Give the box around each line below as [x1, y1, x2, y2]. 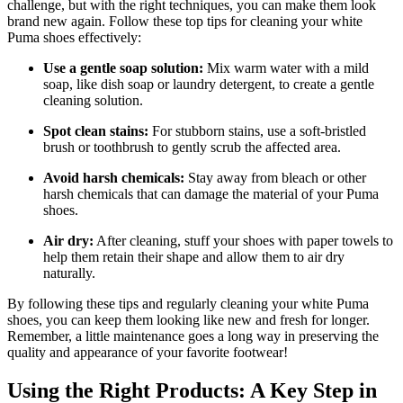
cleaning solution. [43, 93, 143, 109]
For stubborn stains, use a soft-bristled [148, 123, 366, 139]
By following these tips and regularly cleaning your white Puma [7, 296, 369, 312]
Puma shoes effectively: [7, 30, 141, 46]
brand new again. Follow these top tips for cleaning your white [7, 13, 363, 30]
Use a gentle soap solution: [43, 60, 203, 76]
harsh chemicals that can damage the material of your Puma [43, 186, 379, 202]
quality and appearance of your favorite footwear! [7, 345, 288, 361]
